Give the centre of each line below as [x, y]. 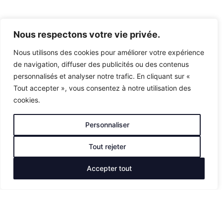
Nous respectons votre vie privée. [87, 34]
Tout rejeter [107, 146]
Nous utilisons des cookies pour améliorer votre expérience [109, 52]
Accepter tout [109, 168]
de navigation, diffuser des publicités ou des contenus [101, 64]
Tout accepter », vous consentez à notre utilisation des [102, 88]
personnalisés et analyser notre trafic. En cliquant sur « [102, 76]
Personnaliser [107, 125]
